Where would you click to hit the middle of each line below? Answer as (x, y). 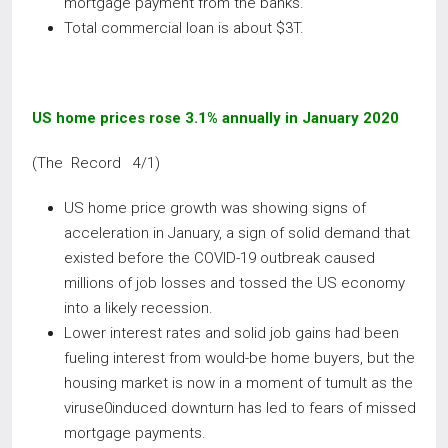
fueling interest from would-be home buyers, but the (239, 358)
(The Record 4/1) (96, 163)
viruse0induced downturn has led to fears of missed (240, 408)
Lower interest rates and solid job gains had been (231, 333)
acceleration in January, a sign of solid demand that (237, 233)
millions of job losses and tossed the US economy (234, 283)
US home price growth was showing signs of (215, 208)
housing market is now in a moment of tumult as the (238, 383)
